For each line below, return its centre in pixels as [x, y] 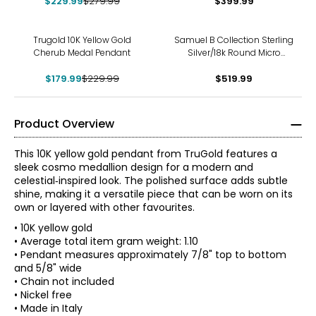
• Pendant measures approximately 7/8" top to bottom [150, 255]
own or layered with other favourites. [104, 207]
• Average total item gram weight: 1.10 [106, 241]
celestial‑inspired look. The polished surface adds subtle [151, 181]
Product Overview [64, 124]
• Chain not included [64, 281]
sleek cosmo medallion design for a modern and [134, 167]
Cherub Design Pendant [234, 65]
